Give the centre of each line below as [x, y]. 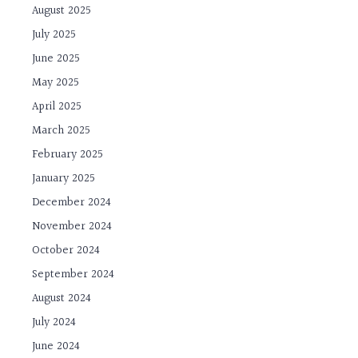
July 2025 [54, 35]
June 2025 [56, 59]
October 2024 [66, 251]
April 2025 [57, 107]
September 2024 [74, 275]
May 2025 [56, 83]
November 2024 [72, 227]
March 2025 [62, 131]
